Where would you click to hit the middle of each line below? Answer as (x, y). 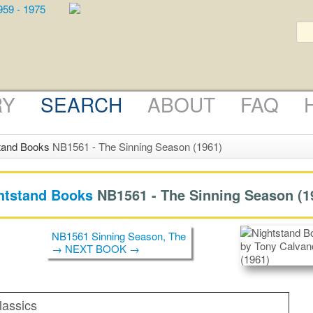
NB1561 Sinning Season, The (119, 235)
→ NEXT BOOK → (96, 248)
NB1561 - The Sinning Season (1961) (136, 146)
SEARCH (81, 104)
